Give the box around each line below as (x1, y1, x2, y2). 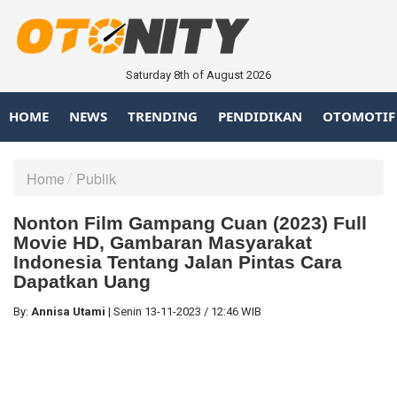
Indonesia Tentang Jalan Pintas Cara (13, 251, 342, 272)
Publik (76, 167, 116, 189)
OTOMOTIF (323, 107, 395, 126)
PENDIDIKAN (218, 107, 302, 126)
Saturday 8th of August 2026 (126, 67, 271, 82)
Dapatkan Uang (13, 270, 151, 292)
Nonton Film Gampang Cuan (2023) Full (13, 212, 367, 233)
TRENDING (128, 107, 198, 126)
